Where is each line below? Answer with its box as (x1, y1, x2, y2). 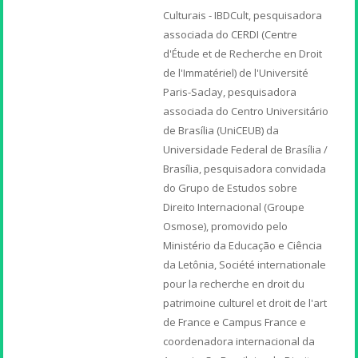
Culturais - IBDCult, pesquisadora (163, 7, 323, 22)
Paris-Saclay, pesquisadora (163, 84, 297, 99)
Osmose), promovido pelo (163, 218, 288, 233)
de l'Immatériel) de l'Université (163, 65, 309, 80)
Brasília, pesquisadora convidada (163, 161, 327, 176)
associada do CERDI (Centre (163, 26, 298, 42)
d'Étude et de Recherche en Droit (163, 46, 323, 61)
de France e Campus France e (163, 314, 307, 329)
